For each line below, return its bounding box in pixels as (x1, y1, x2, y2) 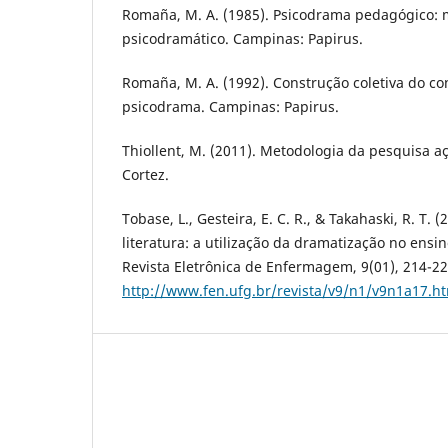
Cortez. (122, 164, 169, 184)
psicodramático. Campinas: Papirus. (122, 28, 363, 48)
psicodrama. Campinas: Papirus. (122, 96, 339, 116)
